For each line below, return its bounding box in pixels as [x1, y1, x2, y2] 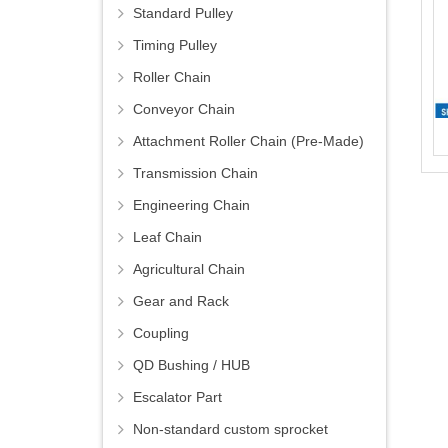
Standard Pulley [133, 5, 233, 22]
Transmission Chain [133, 165, 258, 182]
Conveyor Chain [133, 101, 235, 118]
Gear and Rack [133, 293, 229, 310]
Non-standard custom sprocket [133, 421, 328, 438]
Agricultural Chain [133, 261, 245, 278]
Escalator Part [133, 389, 222, 406]
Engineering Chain [133, 197, 250, 214]
